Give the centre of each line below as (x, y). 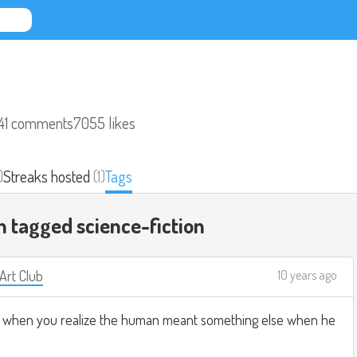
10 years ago (307, 275)
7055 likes (104, 123)
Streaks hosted (47, 176)
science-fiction (141, 225)
